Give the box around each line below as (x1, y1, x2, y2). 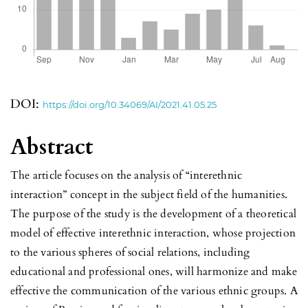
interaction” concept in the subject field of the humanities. (10, 186, 288, 202)
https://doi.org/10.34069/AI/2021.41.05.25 (43, 98, 217, 110)
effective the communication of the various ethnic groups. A (10, 283, 298, 298)
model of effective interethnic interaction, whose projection (10, 225, 296, 241)
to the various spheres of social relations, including (10, 244, 250, 260)
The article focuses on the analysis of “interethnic (10, 167, 243, 183)
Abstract (10, 131, 93, 162)
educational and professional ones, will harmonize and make (10, 263, 298, 279)
